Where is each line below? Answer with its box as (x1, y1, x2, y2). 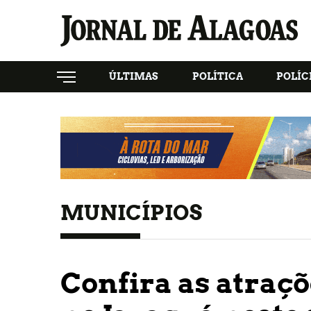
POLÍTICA (192, 71, 243, 82)
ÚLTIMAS (109, 71, 159, 82)
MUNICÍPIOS (60, 200, 202, 225)
